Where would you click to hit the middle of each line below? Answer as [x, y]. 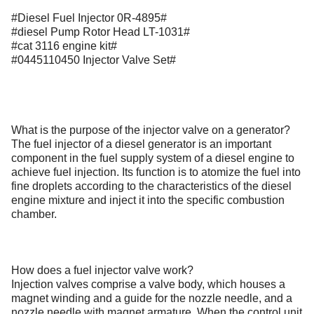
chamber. [34, 214]
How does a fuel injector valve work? [102, 270]
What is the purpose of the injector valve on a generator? [151, 130]
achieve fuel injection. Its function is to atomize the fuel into [156, 172]
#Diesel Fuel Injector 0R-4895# [89, 18]
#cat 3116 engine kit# [64, 46]
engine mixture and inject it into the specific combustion [148, 200]
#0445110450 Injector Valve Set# [94, 60]
